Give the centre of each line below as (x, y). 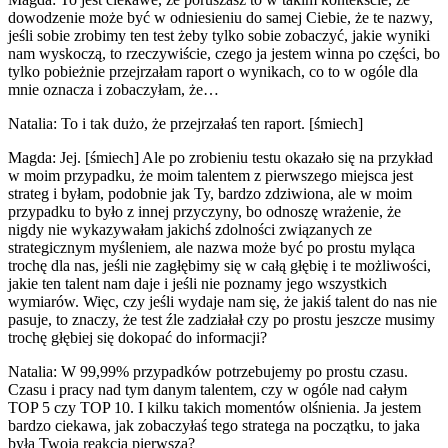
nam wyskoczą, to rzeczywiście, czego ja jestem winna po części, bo (224, 53)
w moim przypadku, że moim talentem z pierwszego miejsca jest (210, 175)
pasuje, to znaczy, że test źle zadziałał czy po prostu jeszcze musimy (221, 319)
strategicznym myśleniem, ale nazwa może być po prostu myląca (211, 247)
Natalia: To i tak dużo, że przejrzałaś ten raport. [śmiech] (185, 123)
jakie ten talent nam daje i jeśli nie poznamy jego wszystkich (197, 283)
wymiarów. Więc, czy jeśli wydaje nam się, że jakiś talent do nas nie (222, 301)
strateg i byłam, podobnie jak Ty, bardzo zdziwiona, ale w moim (210, 193)
